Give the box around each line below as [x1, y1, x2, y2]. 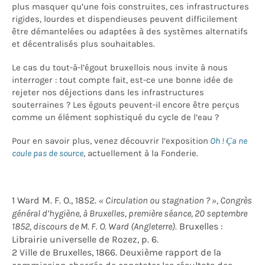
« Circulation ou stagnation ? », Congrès [99, 195, 252, 206]
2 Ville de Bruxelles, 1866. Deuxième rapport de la [12, 247, 221, 258]
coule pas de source [12, 147, 83, 159]
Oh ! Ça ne [208, 135, 247, 146]
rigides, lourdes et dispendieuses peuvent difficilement [12, 14, 238, 25]
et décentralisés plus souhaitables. [12, 38, 155, 50]
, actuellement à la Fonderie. [83, 147, 198, 159]
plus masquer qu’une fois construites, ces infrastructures [12, 1, 249, 12]
